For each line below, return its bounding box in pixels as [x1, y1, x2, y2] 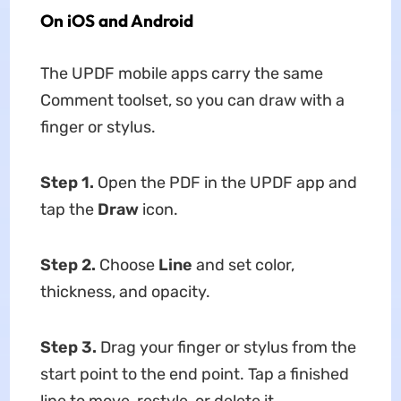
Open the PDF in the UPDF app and [93, 173, 357, 193]
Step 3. [39, 337, 97, 358]
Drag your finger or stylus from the [96, 337, 356, 358]
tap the [39, 200, 98, 220]
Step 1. [39, 173, 94, 193]
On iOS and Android [39, 10, 193, 32]
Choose [95, 255, 158, 276]
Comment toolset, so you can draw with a [39, 90, 345, 111]
